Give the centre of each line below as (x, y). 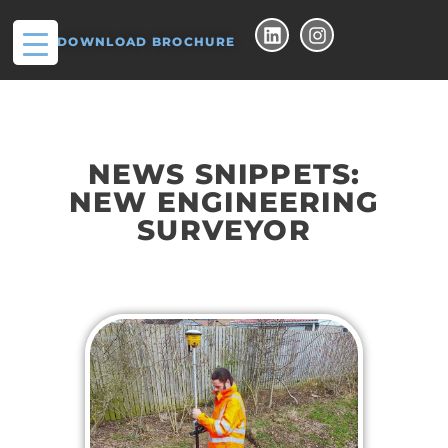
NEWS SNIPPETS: (224, 174)
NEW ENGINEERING (224, 202)
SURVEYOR (224, 230)
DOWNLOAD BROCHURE (146, 41)
